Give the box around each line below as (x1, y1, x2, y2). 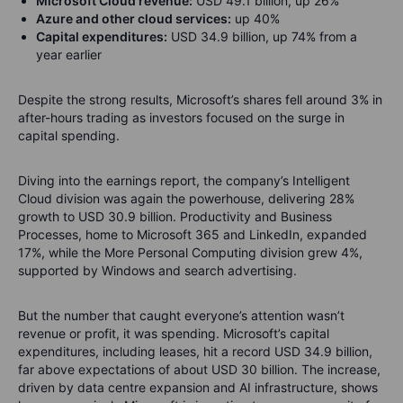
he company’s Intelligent (208, 172, 350, 188)
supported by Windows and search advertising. (18, 262, 297, 278)
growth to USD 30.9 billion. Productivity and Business (18, 208, 332, 224)
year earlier (36, 46, 102, 62)
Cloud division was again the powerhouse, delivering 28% (18, 190, 354, 206)
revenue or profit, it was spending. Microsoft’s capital (18, 325, 329, 341)
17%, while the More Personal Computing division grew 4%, (18, 244, 363, 260)
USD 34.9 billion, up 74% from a (167, 28, 357, 44)
